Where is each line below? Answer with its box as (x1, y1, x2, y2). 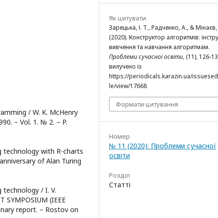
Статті (109, 180, 130, 189)
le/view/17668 (109, 81, 147, 90)
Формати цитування (116, 99, 178, 109)
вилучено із (109, 62, 142, 71)
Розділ (109, 170, 130, 180)
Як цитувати (109, 13, 146, 22)
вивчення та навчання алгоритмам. (109, 42, 210, 51)
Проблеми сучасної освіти (109, 52, 183, 61)
